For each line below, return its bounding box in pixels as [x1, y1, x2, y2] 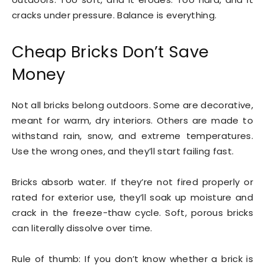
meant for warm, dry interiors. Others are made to [12, 114, 253, 127]
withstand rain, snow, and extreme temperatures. [12, 130, 253, 143]
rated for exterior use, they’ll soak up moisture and [12, 191, 253, 204]
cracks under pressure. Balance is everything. [12, 9, 217, 22]
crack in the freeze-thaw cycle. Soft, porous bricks [12, 206, 253, 219]
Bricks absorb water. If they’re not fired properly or [12, 176, 253, 189]
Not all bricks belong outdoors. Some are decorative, [12, 99, 253, 112]
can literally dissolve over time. [12, 222, 153, 235]
